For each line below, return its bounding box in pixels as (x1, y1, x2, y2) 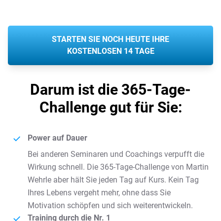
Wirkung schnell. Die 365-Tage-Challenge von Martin (28, 162, 209, 172)
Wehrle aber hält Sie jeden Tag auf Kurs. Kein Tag (28, 175, 199, 185)
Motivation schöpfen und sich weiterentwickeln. (28, 201, 193, 211)
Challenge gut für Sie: (39, 99, 182, 116)
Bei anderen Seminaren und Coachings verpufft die (28, 149, 204, 159)
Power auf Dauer (28, 133, 87, 143)
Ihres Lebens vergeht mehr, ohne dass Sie (28, 188, 171, 198)
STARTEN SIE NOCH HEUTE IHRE (52, 35, 169, 44)
